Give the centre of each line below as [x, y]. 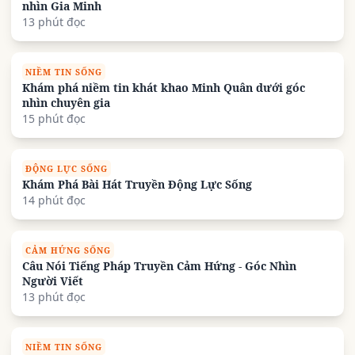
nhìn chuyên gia [66, 103]
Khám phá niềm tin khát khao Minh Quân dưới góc [164, 88]
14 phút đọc [54, 200]
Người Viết [53, 281]
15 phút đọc [54, 119]
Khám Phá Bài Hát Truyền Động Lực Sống [137, 185]
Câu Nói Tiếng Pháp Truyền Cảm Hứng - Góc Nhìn [159, 266]
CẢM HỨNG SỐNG [68, 250]
